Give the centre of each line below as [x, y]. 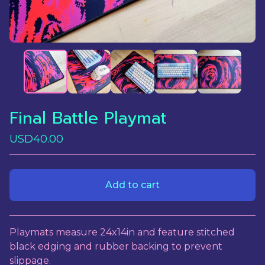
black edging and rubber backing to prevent [116, 246]
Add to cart [132, 185]
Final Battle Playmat [88, 118]
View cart [129, 227]
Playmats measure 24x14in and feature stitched [122, 232]
